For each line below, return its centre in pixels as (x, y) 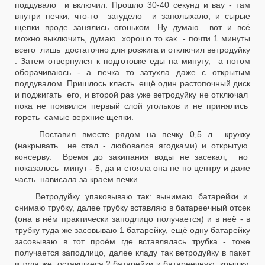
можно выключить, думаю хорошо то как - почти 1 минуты (132, 38)
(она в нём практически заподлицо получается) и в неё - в (132, 219)
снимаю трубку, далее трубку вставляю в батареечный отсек (132, 208)
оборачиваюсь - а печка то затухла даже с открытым (132, 72)
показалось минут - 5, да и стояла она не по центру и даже (132, 168)
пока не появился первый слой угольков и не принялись (132, 106)
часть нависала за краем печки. (79, 179)
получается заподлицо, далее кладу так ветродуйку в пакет (132, 253)
